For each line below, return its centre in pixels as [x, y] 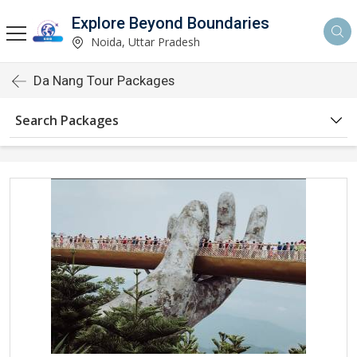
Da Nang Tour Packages [104, 80]
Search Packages [67, 120]
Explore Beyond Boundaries [171, 23]
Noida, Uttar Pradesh [144, 41]
